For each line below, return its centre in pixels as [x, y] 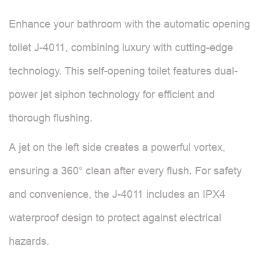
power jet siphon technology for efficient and [112, 94]
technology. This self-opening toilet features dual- [123, 71]
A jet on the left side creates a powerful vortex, [117, 147]
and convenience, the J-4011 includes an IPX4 [117, 194]
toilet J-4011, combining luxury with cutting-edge [121, 47]
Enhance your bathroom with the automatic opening [129, 24]
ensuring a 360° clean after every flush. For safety [125, 171]
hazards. [29, 241]
